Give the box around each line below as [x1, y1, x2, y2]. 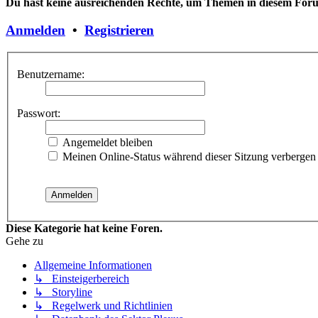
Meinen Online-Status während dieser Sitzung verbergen [60, 150, 316, 163]
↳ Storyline [34, 286, 92, 299]
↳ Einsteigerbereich [34, 273, 129, 285]
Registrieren [84, 23, 154, 38]
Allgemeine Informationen [34, 259, 152, 272]
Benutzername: [17, 68, 84, 81]
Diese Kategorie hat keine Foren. [6, 222, 163, 235]
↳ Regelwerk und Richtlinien [34, 300, 172, 312]
